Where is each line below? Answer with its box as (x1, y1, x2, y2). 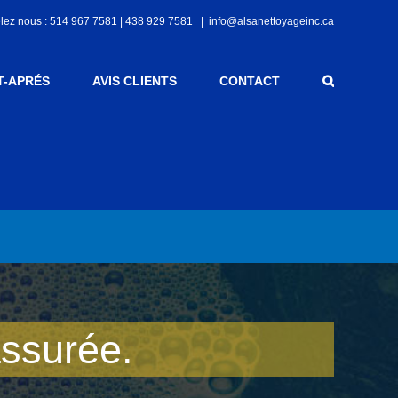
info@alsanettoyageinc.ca (209, 15, 334, 28)
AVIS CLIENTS (92, 74, 177, 88)
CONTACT (219, 74, 280, 88)
